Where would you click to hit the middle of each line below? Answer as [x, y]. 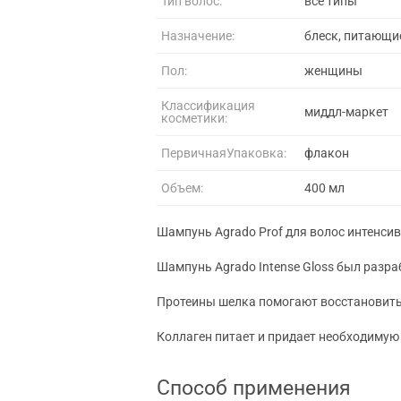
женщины [333, 70]
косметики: [194, 118]
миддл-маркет [346, 111]
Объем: [182, 188]
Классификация [208, 105]
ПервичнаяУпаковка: [224, 153]
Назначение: [198, 35]
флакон [327, 153]
